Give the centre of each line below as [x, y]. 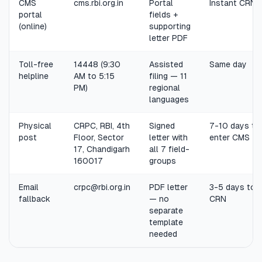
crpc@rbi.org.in [102, 187]
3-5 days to [232, 187]
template [166, 222]
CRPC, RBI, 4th [102, 126]
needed [163, 234]
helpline [34, 76]
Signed [162, 126]
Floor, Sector [99, 137]
